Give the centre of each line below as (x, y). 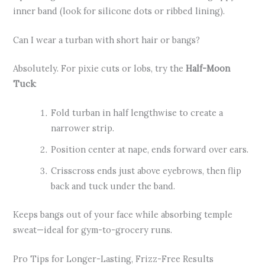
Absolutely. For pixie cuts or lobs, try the (100, 68)
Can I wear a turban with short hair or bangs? (107, 40)
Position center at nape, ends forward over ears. (150, 150)
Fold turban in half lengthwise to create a (137, 113)
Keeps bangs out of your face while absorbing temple (123, 215)
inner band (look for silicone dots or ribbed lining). (119, 11)
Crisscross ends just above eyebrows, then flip (146, 171)
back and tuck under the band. (113, 186)
